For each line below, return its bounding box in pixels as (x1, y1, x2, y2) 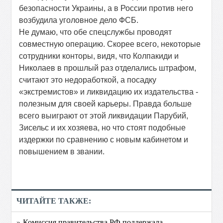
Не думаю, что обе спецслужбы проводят (19, 28, 172, 36)
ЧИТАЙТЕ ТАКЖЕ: (16, 197, 92, 205)
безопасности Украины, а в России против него (19, 4, 194, 12)
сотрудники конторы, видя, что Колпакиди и (19, 52, 179, 60)
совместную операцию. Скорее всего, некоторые (19, 40, 201, 48)
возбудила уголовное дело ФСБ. (19, 16, 139, 24)
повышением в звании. (19, 147, 105, 156)
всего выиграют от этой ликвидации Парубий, (19, 111, 189, 120)
